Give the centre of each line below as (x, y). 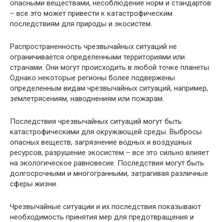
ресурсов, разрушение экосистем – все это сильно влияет (110, 153)
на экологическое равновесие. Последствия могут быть (107, 163)
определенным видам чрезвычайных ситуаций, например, (109, 88)
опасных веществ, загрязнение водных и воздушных (101, 142)
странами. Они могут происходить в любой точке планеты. (110, 67)
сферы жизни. (34, 184)
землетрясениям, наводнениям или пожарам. (87, 99)
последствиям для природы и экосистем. (81, 24)
